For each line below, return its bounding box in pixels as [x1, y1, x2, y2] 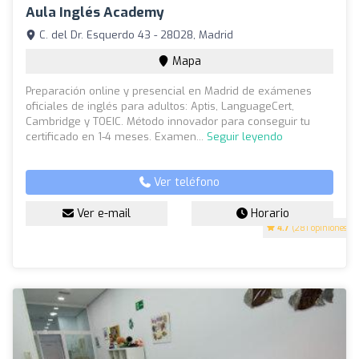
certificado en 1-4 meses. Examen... [26, 130, 207, 144]
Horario [247, 206, 289, 222]
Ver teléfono [151, 175, 220, 191]
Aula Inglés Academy [26, 3, 164, 22]
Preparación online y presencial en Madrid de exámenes [26, 84, 312, 99]
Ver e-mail [74, 206, 131, 222]
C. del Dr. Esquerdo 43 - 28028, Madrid [36, 28, 233, 42]
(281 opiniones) [289, 223, 350, 234]
